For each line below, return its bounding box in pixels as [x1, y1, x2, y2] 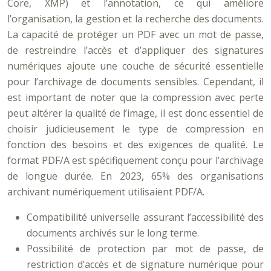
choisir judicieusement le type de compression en [7, 122, 264, 135]
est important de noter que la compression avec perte [7, 91, 264, 104]
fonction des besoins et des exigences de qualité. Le [7, 138, 264, 151]
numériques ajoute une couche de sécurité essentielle [7, 59, 264, 73]
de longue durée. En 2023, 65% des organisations [7, 169, 264, 183]
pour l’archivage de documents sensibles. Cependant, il [7, 75, 264, 88]
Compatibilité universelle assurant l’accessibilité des [27, 211, 264, 224]
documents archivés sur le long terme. [27, 226, 199, 240]
